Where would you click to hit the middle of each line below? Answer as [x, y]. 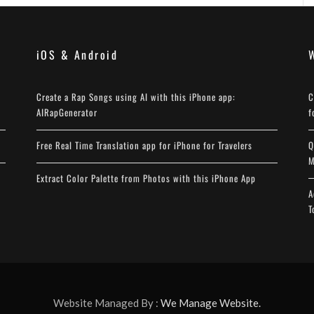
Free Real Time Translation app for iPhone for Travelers [144, 145]
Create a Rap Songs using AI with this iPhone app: [136, 97]
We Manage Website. [211, 303]
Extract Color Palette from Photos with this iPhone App [146, 178]
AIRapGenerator [67, 112]
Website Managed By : [107, 303]
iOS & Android [77, 55]
